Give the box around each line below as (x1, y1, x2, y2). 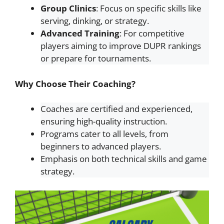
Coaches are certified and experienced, (40, 103, 192, 114)
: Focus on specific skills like (96, 2, 201, 14)
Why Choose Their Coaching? (15, 77, 135, 89)
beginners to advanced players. (40, 140, 161, 152)
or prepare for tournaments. (40, 52, 151, 64)
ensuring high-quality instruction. (40, 115, 167, 127)
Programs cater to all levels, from (40, 128, 168, 139)
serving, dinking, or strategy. (40, 15, 149, 26)
